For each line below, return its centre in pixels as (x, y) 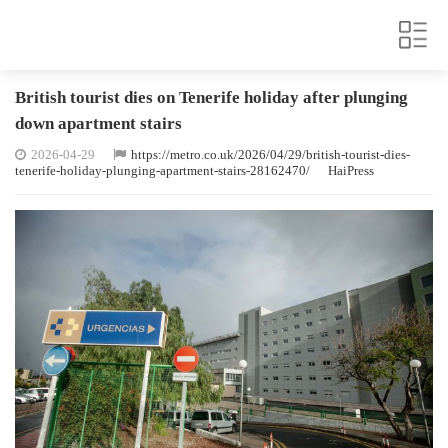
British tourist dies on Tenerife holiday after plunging (211, 97)
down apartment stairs (98, 123)
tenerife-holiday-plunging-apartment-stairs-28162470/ (162, 170)
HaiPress (351, 170)
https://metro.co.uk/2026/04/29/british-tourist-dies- (270, 154)
